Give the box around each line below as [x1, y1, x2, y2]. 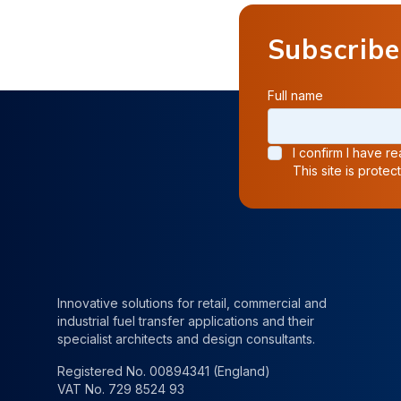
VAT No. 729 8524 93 [57, 381, 184, 397]
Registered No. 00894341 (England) [57, 363, 270, 380]
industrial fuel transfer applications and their [57, 313, 314, 329]
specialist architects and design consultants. [57, 331, 315, 347]
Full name [267, 88, 323, 104]
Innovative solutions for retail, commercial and [57, 295, 327, 311]
